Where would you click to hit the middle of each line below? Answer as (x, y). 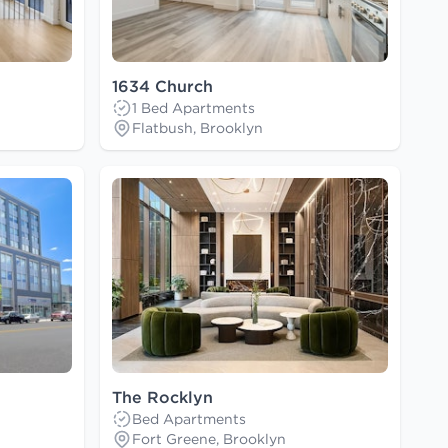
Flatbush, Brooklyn (197, 128)
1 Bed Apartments (193, 108)
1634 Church (162, 86)
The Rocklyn (162, 397)
